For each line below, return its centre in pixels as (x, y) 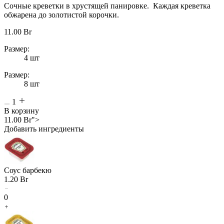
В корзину (21, 110)
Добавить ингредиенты (44, 128)
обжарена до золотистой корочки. (61, 14)
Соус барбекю (28, 170)
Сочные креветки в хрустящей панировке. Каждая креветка (107, 5)
